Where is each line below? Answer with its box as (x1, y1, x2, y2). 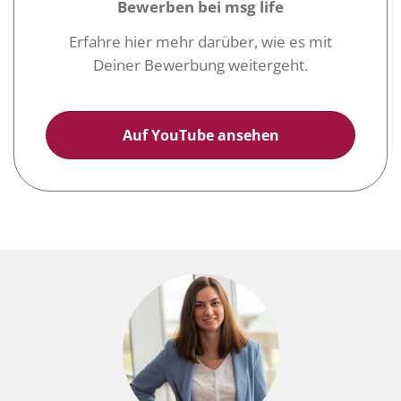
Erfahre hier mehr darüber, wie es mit (69, 30, 332, 52)
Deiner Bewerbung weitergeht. (93, 54, 308, 75)
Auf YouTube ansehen (122, 124, 279, 145)
